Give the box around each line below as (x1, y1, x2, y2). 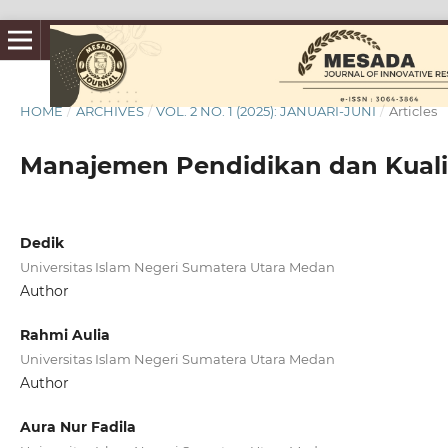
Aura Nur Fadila (19, 418, 136, 437)
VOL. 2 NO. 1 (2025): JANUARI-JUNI (156, 102, 377, 119)
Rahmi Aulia (19, 326, 110, 344)
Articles (388, 102, 437, 119)
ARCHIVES (75, 102, 144, 119)
